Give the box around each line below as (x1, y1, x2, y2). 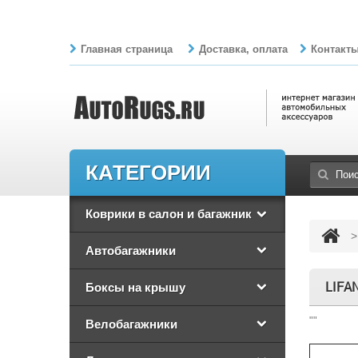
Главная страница (81, 43, 173, 55)
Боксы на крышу (86, 279, 185, 295)
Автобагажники (86, 242, 176, 258)
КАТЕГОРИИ (86, 158, 211, 185)
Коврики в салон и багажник (86, 205, 252, 221)
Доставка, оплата (199, 43, 288, 55)
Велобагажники (86, 316, 177, 332)
